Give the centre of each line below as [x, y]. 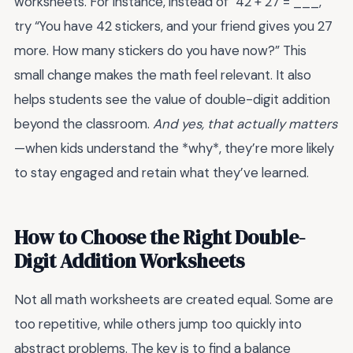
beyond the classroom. [84, 124]
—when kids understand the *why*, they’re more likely [174, 149]
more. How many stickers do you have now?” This [160, 51]
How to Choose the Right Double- [160, 237]
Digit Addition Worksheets [129, 260]
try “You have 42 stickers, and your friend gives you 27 [173, 26]
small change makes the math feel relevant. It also [163, 75]
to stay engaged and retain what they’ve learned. [162, 173]
